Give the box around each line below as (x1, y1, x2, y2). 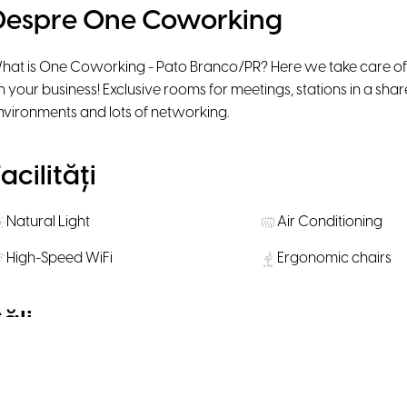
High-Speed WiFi (6, 250, 114, 266)
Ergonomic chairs (276, 250, 392, 266)
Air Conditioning (276, 213, 382, 230)
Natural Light (6, 213, 91, 230)
